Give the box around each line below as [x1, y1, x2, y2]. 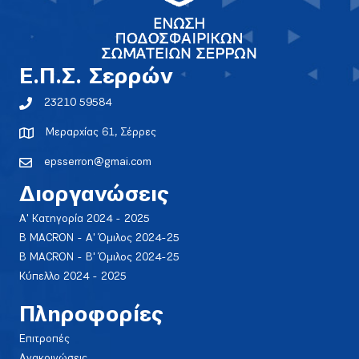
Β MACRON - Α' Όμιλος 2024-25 [19, 232, 179, 244]
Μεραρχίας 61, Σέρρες [46, 126, 156, 139]
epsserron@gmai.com [44, 155, 151, 168]
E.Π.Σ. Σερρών [19, 66, 173, 89]
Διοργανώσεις [19, 184, 169, 207]
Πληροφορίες [19, 304, 163, 327]
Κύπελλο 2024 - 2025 [19, 270, 127, 283]
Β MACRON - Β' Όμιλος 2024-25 [19, 251, 179, 264]
